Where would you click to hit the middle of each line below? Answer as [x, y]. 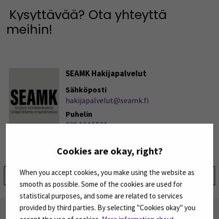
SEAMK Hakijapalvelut [106, 73]
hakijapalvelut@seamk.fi [107, 100]
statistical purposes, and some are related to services [101, 196]
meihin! [29, 29]
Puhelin [79, 114]
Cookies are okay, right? [109, 151]
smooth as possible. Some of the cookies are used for [101, 184]
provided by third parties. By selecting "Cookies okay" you [108, 207]
